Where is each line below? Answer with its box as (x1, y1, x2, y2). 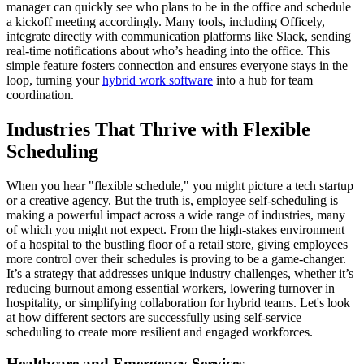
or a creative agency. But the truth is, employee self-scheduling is (6, 193, 338, 208)
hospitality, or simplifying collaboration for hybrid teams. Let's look (6, 296, 350, 310)
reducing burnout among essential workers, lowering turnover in (6, 281, 335, 296)
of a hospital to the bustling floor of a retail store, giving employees (6, 237, 348, 252)
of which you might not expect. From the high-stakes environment (6, 223, 344, 237)
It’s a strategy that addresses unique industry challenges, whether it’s (6, 266, 353, 281)
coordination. (6, 88, 74, 102)
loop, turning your (6, 73, 102, 88)
